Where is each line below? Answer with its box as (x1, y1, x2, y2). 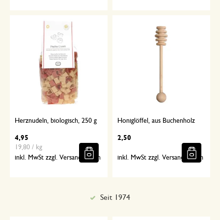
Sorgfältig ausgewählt (81, 193, 149, 202)
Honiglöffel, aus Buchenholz (117, 117, 195, 125)
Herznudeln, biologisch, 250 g (15, 117, 97, 125)
